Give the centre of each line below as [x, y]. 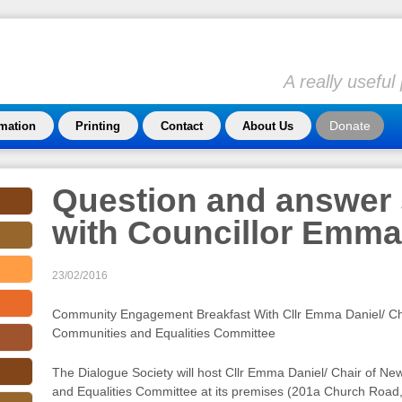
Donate [350, 126]
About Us [268, 126]
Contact [181, 126]
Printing [98, 126]
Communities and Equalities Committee [163, 333]
